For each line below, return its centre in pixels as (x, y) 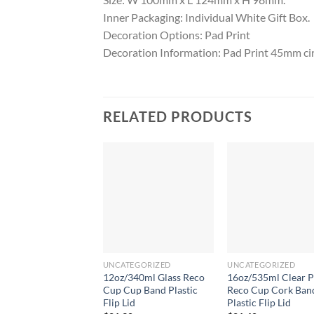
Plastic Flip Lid (259, 303)
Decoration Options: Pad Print (177, 35)
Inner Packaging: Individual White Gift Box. (206, 18)
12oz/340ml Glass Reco (153, 278)
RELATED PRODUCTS (178, 117)
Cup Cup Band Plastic (150, 290)
